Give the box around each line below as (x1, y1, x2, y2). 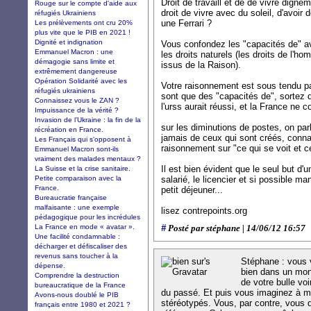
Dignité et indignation (35, 37, 103, 46)
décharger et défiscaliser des (35, 242, 127, 250)
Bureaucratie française (35, 193, 107, 201)
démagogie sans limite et (35, 57, 115, 65)
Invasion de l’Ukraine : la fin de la (35, 115, 141, 124)
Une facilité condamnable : (35, 232, 120, 240)
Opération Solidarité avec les (35, 76, 127, 85)
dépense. (35, 261, 65, 269)
